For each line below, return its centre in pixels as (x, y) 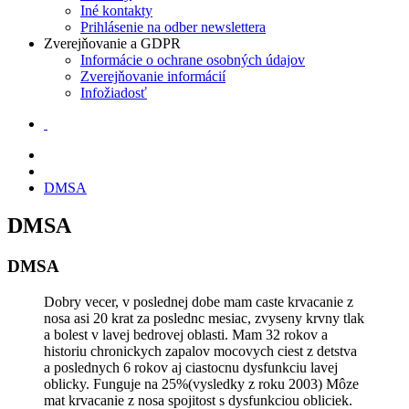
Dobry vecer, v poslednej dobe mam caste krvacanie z (199, 302)
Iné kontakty (116, 10)
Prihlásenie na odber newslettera (173, 26)
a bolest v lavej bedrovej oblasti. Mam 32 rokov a (186, 335)
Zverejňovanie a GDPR (112, 43)
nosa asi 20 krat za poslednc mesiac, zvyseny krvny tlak (204, 319)
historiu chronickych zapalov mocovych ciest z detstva (200, 351)
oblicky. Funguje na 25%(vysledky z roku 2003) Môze (201, 384)
